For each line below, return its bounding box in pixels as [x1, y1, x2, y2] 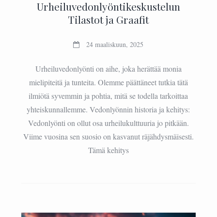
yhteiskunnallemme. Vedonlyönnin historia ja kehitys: [27, 104, 190, 114]
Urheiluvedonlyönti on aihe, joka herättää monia [35, 63, 182, 74]
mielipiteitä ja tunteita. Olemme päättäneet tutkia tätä [29, 77, 188, 87]
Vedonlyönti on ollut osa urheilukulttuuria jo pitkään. [28, 117, 189, 128]
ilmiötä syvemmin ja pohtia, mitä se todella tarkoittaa [29, 90, 188, 101]
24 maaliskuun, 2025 [86, 39, 144, 49]
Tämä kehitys [88, 144, 129, 155]
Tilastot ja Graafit [68, 12, 149, 26]
